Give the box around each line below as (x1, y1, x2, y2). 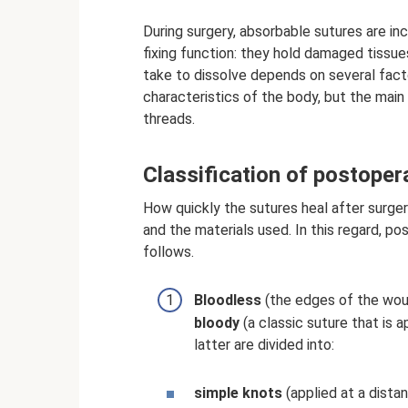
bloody (194, 314, 240, 332)
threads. (143, 110, 195, 127)
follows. (143, 243, 194, 260)
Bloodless (194, 291, 261, 310)
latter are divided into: (194, 336, 334, 354)
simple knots (194, 383, 282, 402)
